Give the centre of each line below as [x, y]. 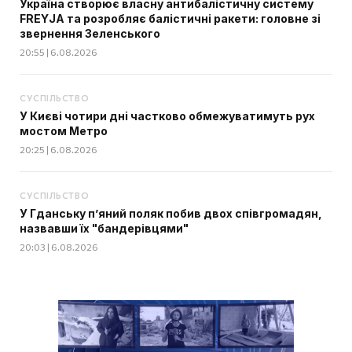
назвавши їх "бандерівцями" [104, 229]
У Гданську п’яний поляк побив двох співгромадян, [171, 214]
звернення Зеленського [90, 34]
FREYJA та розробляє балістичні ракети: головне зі [170, 19]
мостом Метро [64, 131]
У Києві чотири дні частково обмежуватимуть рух [167, 116]
